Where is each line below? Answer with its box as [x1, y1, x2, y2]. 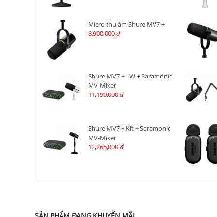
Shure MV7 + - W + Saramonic [88, 72, 172, 81]
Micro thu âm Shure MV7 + [88, 20, 165, 29]
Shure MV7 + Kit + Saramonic [88, 124, 170, 133]
